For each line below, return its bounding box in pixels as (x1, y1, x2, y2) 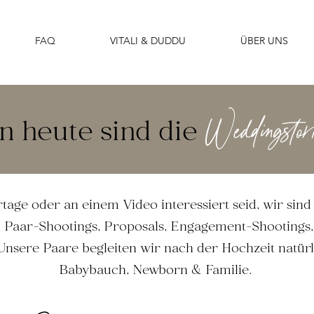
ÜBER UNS (240, 34, 288, 47)
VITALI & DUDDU (110, 34, 186, 47)
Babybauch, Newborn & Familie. (58, 260, 252, 282)
